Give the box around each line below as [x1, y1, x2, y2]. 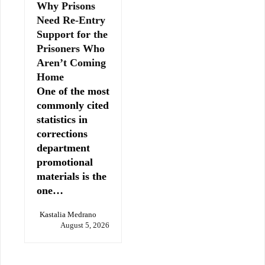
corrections [37, 128, 88, 140]
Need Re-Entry [37, 14, 105, 27]
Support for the [37, 28, 108, 41]
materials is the [37, 170, 106, 183]
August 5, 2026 [60, 221, 110, 230]
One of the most [37, 85, 109, 98]
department [37, 142, 90, 154]
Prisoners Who [37, 43, 105, 55]
